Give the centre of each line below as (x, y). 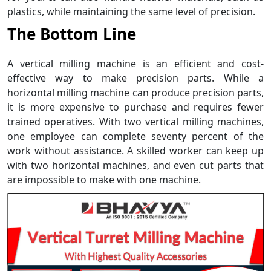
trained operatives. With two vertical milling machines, (135, 122)
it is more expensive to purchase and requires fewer (135, 107)
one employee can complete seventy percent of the (135, 136)
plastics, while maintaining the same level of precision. (131, 11)
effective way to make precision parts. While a (135, 78)
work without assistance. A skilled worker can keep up (135, 151)
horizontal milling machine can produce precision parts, (135, 93)
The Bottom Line (72, 34)
